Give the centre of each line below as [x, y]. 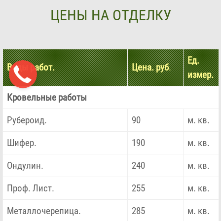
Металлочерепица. [44, 211]
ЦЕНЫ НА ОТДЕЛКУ [110, 15]
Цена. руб [150, 68]
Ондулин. [25, 166]
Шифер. [22, 143]
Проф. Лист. [31, 188]
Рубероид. [27, 120]
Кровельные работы [47, 98]
